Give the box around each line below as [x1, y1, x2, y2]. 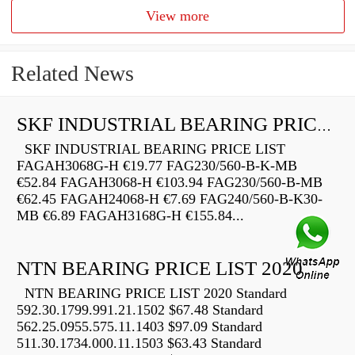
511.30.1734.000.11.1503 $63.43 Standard [17, 335, 261, 352]
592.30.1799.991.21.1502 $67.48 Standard [17, 302, 263, 319]
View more [146, 8, 210, 25]
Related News [11, 61, 134, 86]
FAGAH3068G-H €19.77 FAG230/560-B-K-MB [17, 158, 297, 174]
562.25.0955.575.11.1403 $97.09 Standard [17, 319, 262, 335]
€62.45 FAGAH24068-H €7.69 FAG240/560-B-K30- [17, 191, 323, 208]
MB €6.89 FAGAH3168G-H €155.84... [17, 208, 244, 224]
